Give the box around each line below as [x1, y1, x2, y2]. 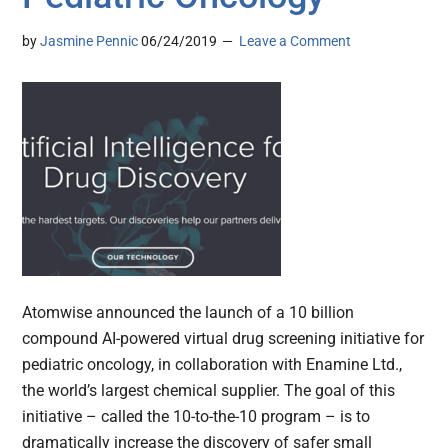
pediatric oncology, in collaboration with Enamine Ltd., [22, 355, 403, 375]
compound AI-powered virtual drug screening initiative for [22, 329, 425, 349]
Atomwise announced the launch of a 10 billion [22, 303, 355, 323]
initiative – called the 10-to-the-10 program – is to [22, 407, 371, 427]
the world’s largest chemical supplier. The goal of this [22, 381, 396, 401]
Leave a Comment [239, 33, 352, 50]
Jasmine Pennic [40, 33, 139, 50]
